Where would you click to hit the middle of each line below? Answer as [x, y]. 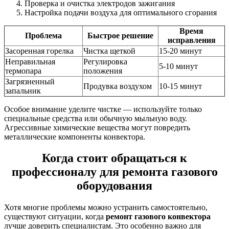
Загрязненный [30, 81]
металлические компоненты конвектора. [75, 136]
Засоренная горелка [39, 51]
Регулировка [105, 61]
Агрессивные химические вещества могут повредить [97, 127]
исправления [191, 40]
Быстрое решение [120, 35]
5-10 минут [178, 66]
